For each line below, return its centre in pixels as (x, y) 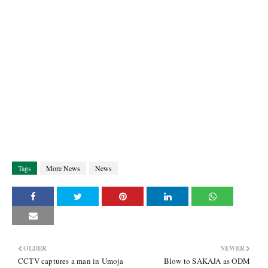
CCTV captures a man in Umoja (71, 261)
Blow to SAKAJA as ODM (207, 261)
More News (63, 168)
